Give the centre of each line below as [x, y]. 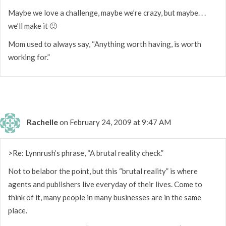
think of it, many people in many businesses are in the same [105, 197]
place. [18, 210]
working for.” [29, 57]
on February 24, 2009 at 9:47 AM [115, 122]
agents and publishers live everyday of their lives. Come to [105, 184]
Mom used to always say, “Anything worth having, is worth [105, 44]
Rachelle [42, 122]
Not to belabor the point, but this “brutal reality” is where [103, 171]
